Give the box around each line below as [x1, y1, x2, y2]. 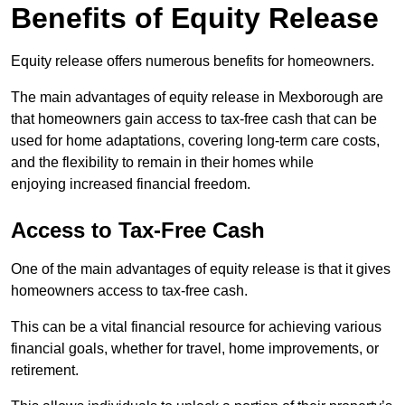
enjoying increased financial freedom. [11, 175, 250, 192]
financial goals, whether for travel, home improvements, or [11, 340, 379, 356]
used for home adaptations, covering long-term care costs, [11, 132, 380, 148]
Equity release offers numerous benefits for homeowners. [11, 52, 374, 69]
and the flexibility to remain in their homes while [11, 154, 314, 170]
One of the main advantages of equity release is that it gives [11, 260, 391, 277]
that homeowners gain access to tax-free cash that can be [11, 110, 377, 127]
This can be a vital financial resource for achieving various [11, 318, 381, 334]
